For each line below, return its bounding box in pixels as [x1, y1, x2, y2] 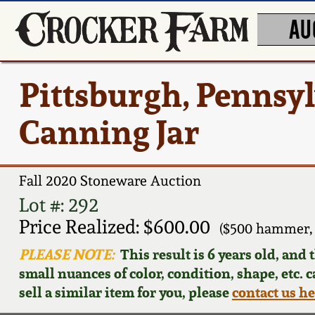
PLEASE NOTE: [18, 244, 115, 264]
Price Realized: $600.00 [18, 215, 210, 238]
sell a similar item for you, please [18, 282, 232, 302]
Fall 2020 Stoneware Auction [18, 172, 201, 190]
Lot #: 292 [18, 193, 98, 216]
